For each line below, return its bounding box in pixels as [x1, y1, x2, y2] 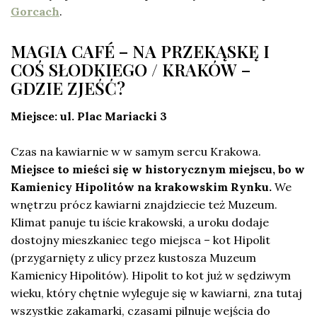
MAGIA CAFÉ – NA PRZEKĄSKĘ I [11, 40, 270, 63]
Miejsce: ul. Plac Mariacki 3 [11, 109, 167, 124]
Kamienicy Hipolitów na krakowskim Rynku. [11, 180, 272, 195]
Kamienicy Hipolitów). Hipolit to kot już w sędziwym [11, 268, 291, 283]
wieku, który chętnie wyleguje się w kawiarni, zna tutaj [11, 286, 302, 301]
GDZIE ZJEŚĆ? [11, 76, 125, 100]
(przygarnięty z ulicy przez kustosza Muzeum [11, 250, 256, 265]
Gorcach [11, 4, 59, 19]
